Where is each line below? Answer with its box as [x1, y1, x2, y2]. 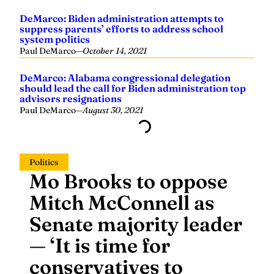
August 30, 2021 [83, 69, 143, 80]
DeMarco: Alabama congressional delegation [20, 36, 231, 48]
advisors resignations [20, 57, 122, 69]
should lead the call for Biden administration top [20, 46, 246, 59]
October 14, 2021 [83, 10, 147, 21]
